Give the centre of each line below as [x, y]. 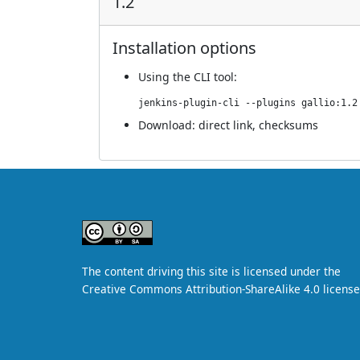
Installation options [184, 48]
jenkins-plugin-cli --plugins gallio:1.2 [248, 103]
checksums [288, 125]
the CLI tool [203, 77]
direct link [225, 125]
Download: [168, 125]
